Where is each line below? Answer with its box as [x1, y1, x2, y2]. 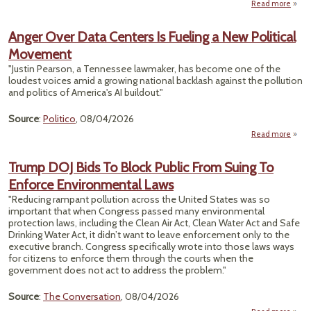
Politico [43, 112, 76, 125]
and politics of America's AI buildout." [8, 86, 163, 99]
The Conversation [43, 290, 121, 303]
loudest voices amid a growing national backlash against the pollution [8, 74, 303, 87]
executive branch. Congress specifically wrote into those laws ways [8, 240, 294, 253]
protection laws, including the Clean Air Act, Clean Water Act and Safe [8, 217, 300, 229]
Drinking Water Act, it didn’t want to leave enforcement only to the [8, 228, 289, 241]
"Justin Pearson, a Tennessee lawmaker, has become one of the [8, 62, 280, 75]
